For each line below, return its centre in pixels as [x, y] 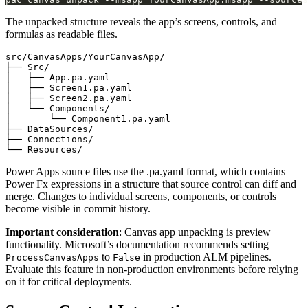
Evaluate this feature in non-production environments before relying [152, 269]
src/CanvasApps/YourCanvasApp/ [85, 56]
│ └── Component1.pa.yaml [88, 118]
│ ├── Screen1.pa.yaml [69, 87]
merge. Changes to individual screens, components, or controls [141, 196]
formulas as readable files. [62, 34]
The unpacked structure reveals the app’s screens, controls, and [141, 21]
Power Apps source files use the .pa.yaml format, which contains [145, 171]
